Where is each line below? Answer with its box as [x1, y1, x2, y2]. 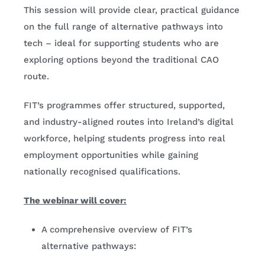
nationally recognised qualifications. [24, 166, 180, 177]
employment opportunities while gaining [24, 150, 198, 160]
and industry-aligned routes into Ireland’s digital [24, 117, 234, 127]
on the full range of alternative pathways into [24, 21, 223, 32]
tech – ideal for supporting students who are [24, 38, 219, 49]
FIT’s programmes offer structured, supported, [24, 100, 225, 111]
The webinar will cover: [24, 195, 127, 206]
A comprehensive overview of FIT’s [41, 224, 192, 235]
